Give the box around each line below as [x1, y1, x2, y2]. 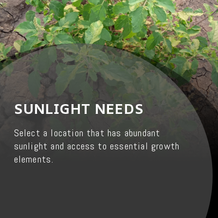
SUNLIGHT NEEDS [14, 98, 145, 118]
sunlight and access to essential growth [14, 140, 180, 153]
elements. [14, 153, 54, 166]
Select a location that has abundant [14, 127, 161, 140]
